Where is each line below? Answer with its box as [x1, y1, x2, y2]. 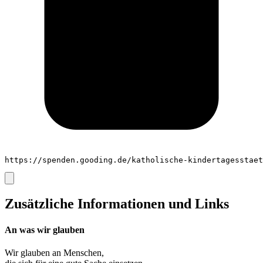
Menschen [63, 247, 102, 258]
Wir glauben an [5, 247, 63, 258]
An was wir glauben [5, 224, 85, 235]
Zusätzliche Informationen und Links [5, 196, 229, 212]
